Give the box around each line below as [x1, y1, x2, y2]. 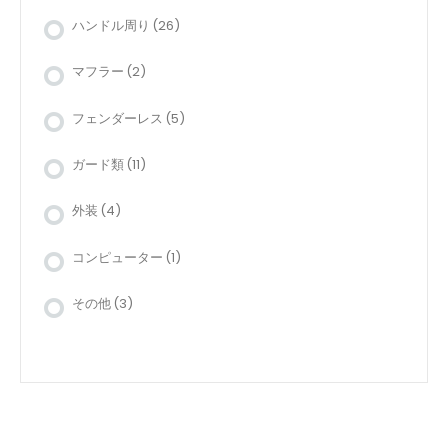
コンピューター [72, 247, 163, 267]
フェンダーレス [72, 108, 163, 128]
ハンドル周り [72, 15, 150, 35]
